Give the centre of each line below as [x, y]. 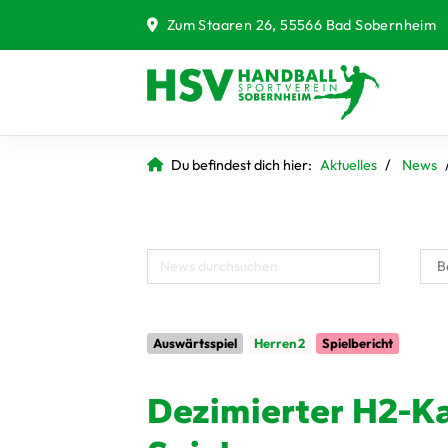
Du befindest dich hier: [241, 165]
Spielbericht [357, 343]
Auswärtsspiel [195, 343]
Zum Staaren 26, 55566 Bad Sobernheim [300, 24]
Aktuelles [348, 165]
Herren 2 [279, 343]
